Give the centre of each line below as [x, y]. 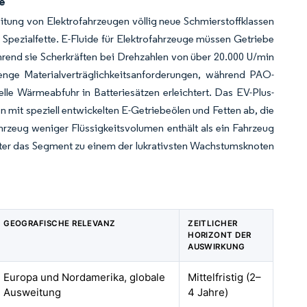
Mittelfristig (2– [225, 277]
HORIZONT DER [220, 235]
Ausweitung [33, 292]
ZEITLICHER [213, 223]
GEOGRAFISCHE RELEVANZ [60, 223]
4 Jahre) [208, 292]
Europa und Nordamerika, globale [85, 277]
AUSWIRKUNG [217, 247]
